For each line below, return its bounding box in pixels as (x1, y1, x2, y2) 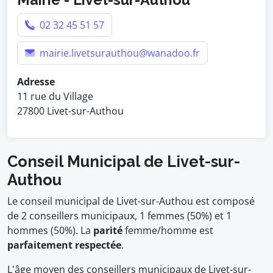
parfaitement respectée (7, 238, 121, 252)
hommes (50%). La (7, 224, 93, 237)
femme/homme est (122, 224, 213, 237)
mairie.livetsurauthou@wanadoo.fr (37, 46, 200, 60)
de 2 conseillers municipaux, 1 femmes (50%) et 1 (7, 209, 232, 222)
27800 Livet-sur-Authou (17, 104, 124, 118)
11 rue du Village (17, 90, 93, 103)
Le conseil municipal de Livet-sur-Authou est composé (7, 194, 255, 208)
